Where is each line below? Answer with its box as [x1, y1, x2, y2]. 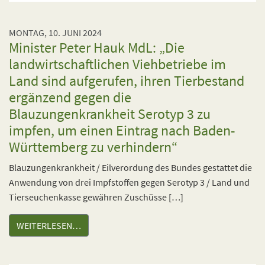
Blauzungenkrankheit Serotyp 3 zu [9, 105, 211, 123]
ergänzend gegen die [9, 88, 131, 106]
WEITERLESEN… [17, 219, 81, 231]
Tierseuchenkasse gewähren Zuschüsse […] [9, 191, 183, 203]
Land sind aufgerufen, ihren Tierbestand [9, 72, 244, 90]
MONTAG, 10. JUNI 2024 [9, 27, 102, 38]
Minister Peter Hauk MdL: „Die [9, 38, 185, 57]
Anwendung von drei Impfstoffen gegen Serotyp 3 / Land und [9, 176, 250, 188]
